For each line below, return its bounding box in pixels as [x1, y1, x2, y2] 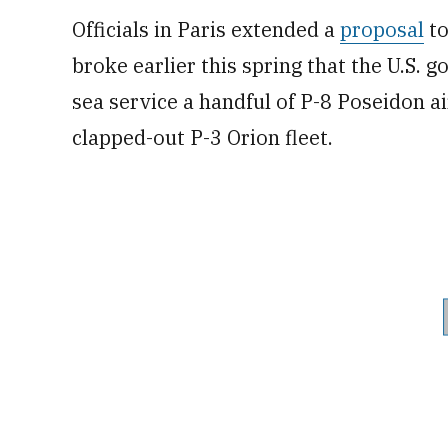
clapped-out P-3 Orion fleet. [72, 124, 333, 151]
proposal [340, 16, 424, 43]
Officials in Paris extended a [72, 16, 340, 43]
